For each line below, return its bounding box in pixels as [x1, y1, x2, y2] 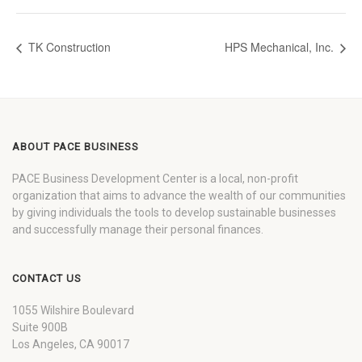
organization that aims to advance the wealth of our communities [12, 188, 346, 202]
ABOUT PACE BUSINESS [12, 140, 139, 153]
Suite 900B [12, 320, 68, 334]
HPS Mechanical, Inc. [225, 39, 337, 56]
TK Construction [25, 39, 111, 56]
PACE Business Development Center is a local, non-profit [12, 171, 298, 185]
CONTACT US [12, 271, 82, 284]
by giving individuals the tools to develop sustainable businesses [12, 205, 336, 219]
